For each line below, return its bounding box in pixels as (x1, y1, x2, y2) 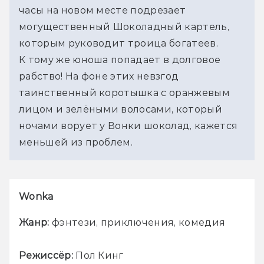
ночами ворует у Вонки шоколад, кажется (19, 120, 238, 131)
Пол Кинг (72, 249, 124, 261)
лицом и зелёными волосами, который (19, 103, 222, 115)
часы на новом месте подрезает (19, 4, 186, 16)
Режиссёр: (19, 249, 73, 261)
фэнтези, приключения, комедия (49, 216, 226, 228)
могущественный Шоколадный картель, (19, 21, 229, 32)
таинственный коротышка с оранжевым (19, 87, 230, 98)
